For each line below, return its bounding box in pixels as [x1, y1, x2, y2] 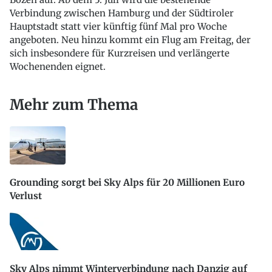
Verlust [10, 190, 42, 202]
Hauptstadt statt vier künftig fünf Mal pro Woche [10, 21, 227, 33]
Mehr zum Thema [10, 95, 138, 115]
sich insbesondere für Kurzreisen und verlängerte [10, 47, 229, 59]
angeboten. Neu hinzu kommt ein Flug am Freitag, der [10, 34, 251, 46]
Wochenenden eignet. [10, 61, 106, 73]
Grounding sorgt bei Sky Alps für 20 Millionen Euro [10, 177, 245, 189]
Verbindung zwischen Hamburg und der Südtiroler [10, 7, 234, 19]
